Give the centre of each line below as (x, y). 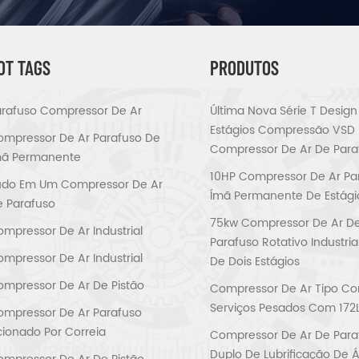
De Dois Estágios (254, 261)
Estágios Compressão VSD (282, 130)
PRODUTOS (244, 67)
